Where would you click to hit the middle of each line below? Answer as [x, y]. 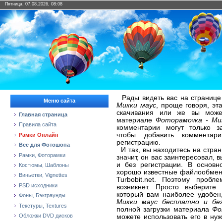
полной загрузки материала [165, 209]
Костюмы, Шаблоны [44, 165]
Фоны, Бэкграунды [42, 195]
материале [136, 120]
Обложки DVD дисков [46, 215]
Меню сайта [59, 101]
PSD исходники [38, 185]
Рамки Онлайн [39, 135]
